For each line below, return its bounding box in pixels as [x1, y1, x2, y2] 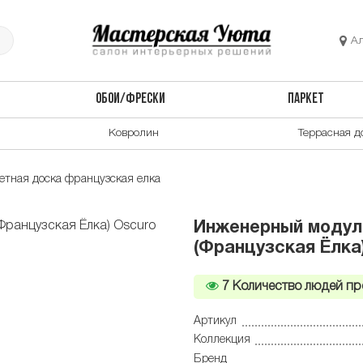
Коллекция [194, 335, 250, 346]
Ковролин [109, 127, 159, 139]
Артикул [194, 315, 237, 327]
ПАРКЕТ [288, 92, 325, 107]
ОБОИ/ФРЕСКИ [95, 92, 165, 107]
